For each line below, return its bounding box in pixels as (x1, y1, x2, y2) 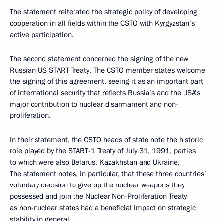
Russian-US (10, 65, 49, 75)
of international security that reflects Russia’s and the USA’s (10, 88, 200, 98)
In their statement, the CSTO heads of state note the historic (10, 135, 203, 145)
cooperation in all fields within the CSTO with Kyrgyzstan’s (10, 18, 195, 29)
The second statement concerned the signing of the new (10, 54, 188, 64)
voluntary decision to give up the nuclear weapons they (10, 180, 184, 190)
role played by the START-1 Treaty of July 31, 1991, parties (10, 146, 196, 156)
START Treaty (49, 65, 89, 75)
